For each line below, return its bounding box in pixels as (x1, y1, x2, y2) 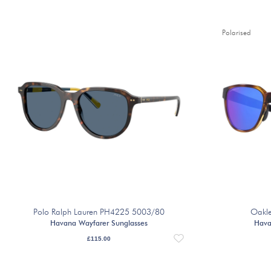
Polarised (222, 30, 252, 38)
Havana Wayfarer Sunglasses (50, 220, 148, 227)
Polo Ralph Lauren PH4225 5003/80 (33, 207, 165, 217)
